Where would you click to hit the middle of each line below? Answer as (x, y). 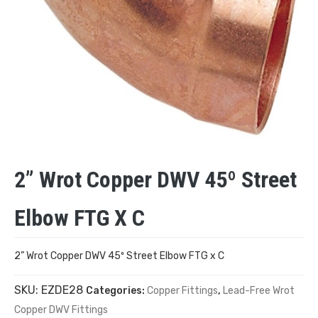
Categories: (116, 290)
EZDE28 (62, 290)
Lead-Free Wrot (259, 290)
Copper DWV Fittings (61, 309)
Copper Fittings (182, 290)
